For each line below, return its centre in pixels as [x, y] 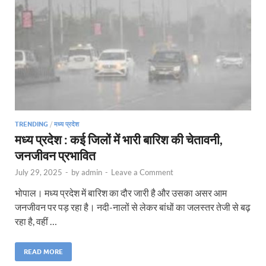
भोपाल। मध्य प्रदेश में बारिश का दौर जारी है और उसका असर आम [121, 192]
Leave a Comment [142, 172]
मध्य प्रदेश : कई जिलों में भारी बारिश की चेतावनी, [119, 139]
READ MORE [43, 251]
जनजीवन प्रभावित [55, 155]
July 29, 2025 [39, 172]
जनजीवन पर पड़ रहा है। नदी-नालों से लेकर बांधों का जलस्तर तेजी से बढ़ [133, 207]
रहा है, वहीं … [36, 221]
